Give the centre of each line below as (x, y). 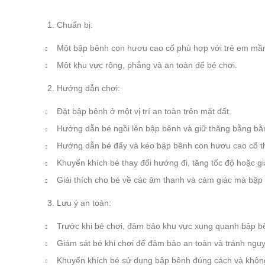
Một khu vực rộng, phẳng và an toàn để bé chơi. (147, 65)
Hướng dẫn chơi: (88, 88)
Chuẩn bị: (75, 25)
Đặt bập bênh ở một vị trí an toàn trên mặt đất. (144, 112)
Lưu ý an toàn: (84, 203)
